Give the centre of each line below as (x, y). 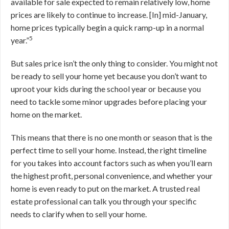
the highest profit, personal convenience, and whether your (112, 176)
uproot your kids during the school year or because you (106, 89)
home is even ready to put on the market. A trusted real (105, 189)
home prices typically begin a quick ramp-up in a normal (107, 28)
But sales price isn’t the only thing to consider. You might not (114, 63)
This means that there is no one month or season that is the (111, 138)
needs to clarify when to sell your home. (79, 214)
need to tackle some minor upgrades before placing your (109, 102)
